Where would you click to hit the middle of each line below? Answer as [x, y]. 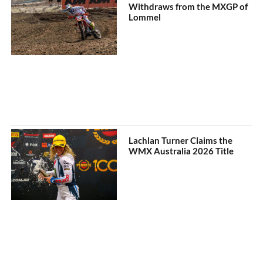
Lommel [145, 17]
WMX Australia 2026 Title [181, 151]
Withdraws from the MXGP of [188, 7]
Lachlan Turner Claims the [181, 141]
